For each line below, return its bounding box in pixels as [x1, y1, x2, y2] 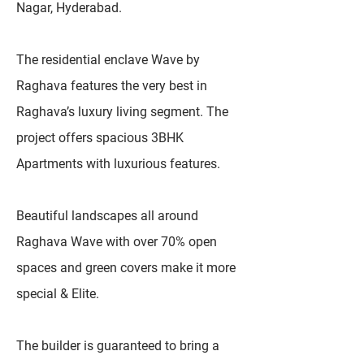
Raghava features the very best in [16, 78, 207, 93]
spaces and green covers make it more [16, 260, 236, 275]
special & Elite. [16, 286, 99, 301]
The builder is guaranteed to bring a [16, 338, 219, 353]
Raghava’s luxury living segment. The [16, 104, 228, 119]
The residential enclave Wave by [16, 52, 200, 67]
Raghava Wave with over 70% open [16, 234, 217, 249]
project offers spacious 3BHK [16, 130, 184, 145]
